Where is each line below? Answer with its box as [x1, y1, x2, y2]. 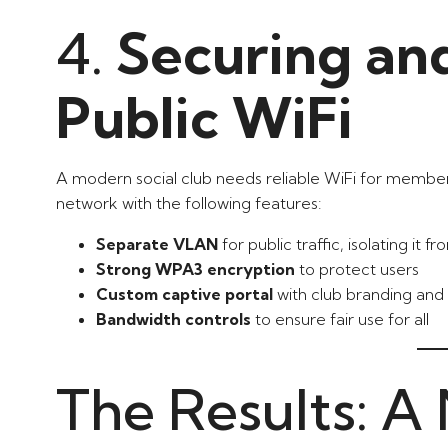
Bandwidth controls [96, 308, 251, 329]
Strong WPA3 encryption [96, 258, 295, 279]
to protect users [295, 258, 419, 279]
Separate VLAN [96, 233, 218, 254]
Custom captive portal [96, 283, 273, 304]
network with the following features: [56, 192, 322, 213]
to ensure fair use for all [251, 308, 429, 329]
